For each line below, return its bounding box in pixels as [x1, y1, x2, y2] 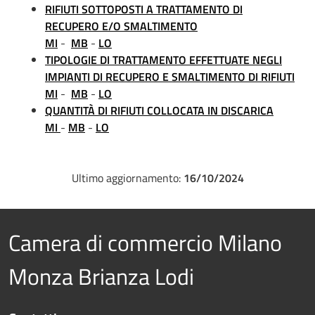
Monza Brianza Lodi [8, 259, 194, 293]
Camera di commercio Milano [8, 226, 282, 259]
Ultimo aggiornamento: [71, 169, 181, 186]
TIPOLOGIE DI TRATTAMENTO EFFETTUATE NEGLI [45, 51, 282, 68]
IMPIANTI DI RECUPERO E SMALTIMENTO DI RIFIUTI [45, 68, 295, 85]
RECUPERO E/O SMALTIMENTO [45, 18, 198, 34]
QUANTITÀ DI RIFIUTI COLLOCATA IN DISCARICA [45, 102, 274, 119]
